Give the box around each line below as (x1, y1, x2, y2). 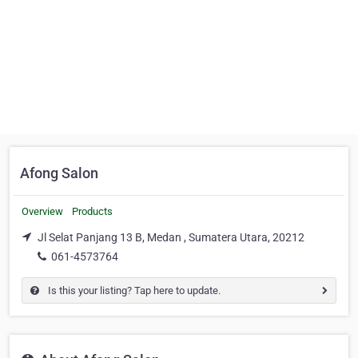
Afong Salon (20, 165, 98, 181)
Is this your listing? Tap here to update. (46, 284, 221, 296)
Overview (22, 205, 63, 217)
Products (72, 205, 113, 217)
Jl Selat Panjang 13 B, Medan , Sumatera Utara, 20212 (38, 231, 304, 244)
